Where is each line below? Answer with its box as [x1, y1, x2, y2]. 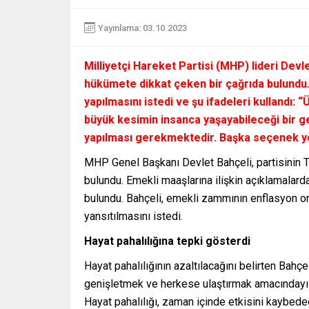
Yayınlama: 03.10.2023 [98, 22, 187, 33]
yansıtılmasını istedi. [84, 210, 183, 223]
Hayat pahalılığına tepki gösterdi [84, 235, 250, 248]
